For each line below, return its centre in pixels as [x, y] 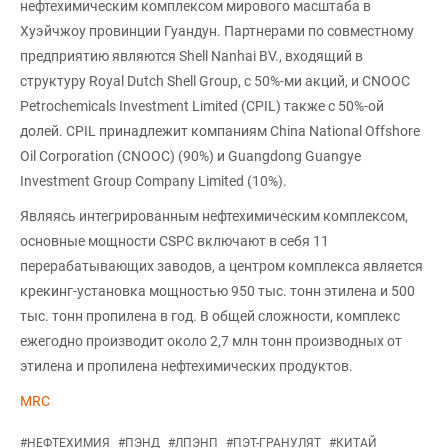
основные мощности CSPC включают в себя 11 [174, 241]
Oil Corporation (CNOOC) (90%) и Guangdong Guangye [190, 156]
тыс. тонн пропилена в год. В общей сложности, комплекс [210, 316]
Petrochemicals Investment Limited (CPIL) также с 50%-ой [202, 106]
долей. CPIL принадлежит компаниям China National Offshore [220, 131]
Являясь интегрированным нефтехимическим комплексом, [214, 216]
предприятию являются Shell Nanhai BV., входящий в [191, 56]
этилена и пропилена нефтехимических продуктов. [186, 366]
